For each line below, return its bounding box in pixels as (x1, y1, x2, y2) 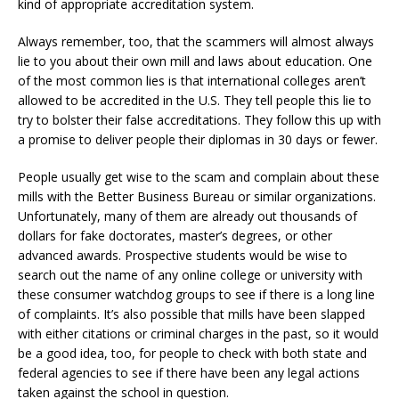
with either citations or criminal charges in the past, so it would (18, 325, 379, 343)
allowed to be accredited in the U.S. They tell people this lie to (18, 92, 371, 110)
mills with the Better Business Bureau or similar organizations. (18, 188, 376, 206)
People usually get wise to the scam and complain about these (18, 168, 379, 186)
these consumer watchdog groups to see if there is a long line (18, 286, 375, 304)
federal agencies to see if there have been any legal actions (18, 364, 360, 382)
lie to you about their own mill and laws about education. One (18, 53, 372, 70)
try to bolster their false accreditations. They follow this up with (18, 111, 381, 129)
